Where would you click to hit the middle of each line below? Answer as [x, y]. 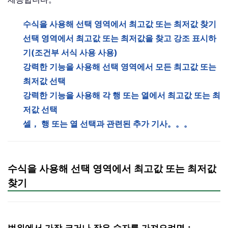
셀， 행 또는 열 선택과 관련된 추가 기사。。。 [107, 124]
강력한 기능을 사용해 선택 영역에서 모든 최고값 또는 [120, 67]
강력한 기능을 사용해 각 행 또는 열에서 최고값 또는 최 [122, 95]
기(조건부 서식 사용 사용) [70, 53]
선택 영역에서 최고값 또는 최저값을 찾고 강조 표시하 [120, 38]
